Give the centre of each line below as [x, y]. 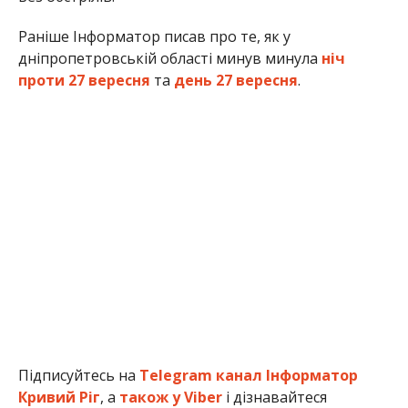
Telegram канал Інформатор [248, 375]
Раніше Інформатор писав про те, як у [154, 36]
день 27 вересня [235, 80]
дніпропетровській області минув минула [169, 58]
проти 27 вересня [84, 80]
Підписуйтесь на [78, 375]
